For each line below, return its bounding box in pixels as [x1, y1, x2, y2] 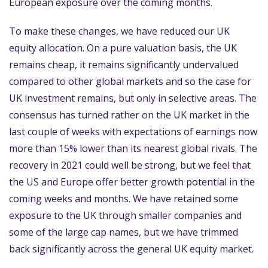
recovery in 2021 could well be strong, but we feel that [9, 159, 251, 172]
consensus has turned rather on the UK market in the [9, 108, 249, 121]
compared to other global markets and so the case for [9, 75, 251, 88]
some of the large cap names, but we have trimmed [9, 226, 238, 239]
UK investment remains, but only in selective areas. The [9, 92, 257, 105]
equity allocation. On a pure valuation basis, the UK [9, 41, 237, 54]
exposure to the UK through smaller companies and [9, 209, 242, 222]
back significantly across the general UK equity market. [9, 242, 254, 255]
